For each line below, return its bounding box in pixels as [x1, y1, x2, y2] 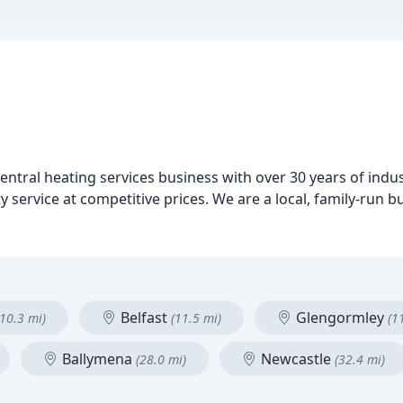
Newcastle [257, 349, 335, 369]
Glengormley [292, 308, 388, 327]
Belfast [117, 308, 171, 327]
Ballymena [58, 349, 136, 369]
